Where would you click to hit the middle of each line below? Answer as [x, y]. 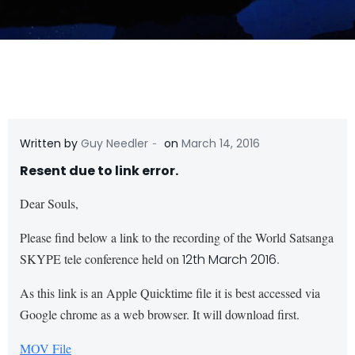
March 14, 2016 [221, 143]
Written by [50, 143]
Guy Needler [115, 143]
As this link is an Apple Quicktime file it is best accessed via [170, 293]
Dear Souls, [49, 203]
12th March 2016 [229, 260]
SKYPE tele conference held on [101, 259]
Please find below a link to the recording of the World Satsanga [177, 237]
